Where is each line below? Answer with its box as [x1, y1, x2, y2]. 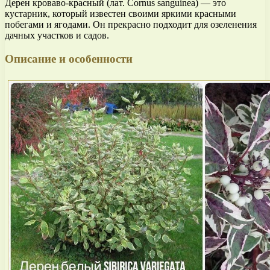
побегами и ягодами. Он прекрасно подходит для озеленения [5, 19, 257, 30]
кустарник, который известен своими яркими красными [5, 8, 236, 19]
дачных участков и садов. [5, 30, 109, 41]
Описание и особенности [5, 52, 133, 65]
